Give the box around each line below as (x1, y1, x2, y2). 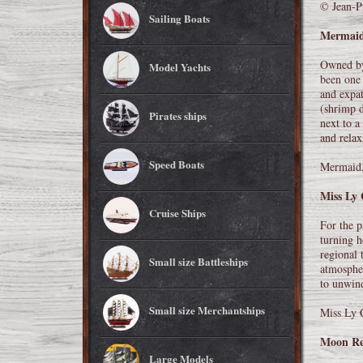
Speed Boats (149, 156, 204, 172)
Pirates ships (149, 107, 207, 123)
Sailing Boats (149, 10, 210, 26)
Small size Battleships (149, 253, 248, 269)
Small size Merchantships (149, 301, 265, 318)
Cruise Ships (149, 204, 206, 220)
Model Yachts (149, 58, 211, 75)
